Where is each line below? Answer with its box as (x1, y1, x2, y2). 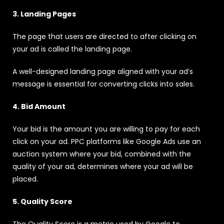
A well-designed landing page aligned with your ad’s (12, 66, 193, 76)
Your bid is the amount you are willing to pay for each (12, 123, 200, 134)
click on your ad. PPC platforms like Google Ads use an (12, 136, 201, 146)
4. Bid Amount (12, 101, 65, 111)
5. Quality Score (12, 196, 72, 206)
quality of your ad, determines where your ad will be (12, 161, 193, 171)
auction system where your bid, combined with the (12, 148, 191, 159)
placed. (12, 173, 38, 184)
